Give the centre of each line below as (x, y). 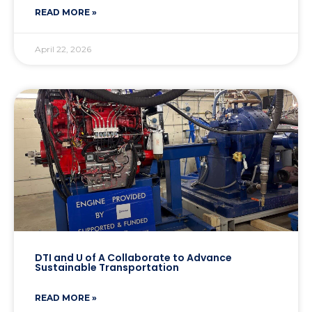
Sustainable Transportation (107, 268)
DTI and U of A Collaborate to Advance (133, 258)
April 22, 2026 (63, 49)
